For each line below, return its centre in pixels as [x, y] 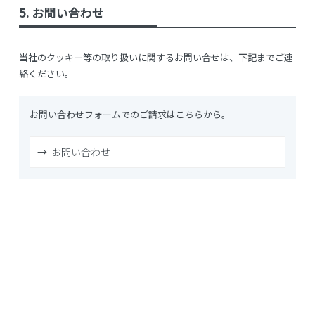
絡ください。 [46, 73]
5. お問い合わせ [61, 12]
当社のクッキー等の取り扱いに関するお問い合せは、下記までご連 [156, 57]
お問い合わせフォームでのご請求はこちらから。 [130, 114]
